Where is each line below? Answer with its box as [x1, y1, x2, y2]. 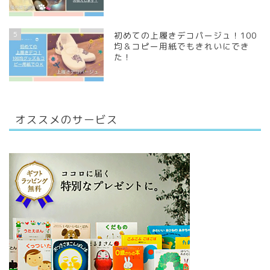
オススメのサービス [15, 113, 118, 127]
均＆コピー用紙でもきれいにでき [114, 40, 250, 52]
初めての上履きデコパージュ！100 [114, 29, 257, 41]
